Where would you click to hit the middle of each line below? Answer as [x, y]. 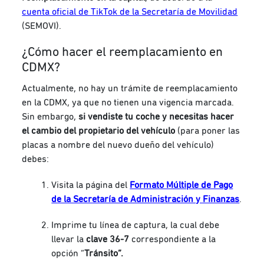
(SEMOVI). [42, 26]
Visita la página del [91, 185]
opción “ [68, 254]
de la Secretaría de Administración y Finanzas [146, 199]
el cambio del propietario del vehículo [100, 131]
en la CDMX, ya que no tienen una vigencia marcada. [128, 103]
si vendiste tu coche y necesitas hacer [156, 117]
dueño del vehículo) [173, 145]
